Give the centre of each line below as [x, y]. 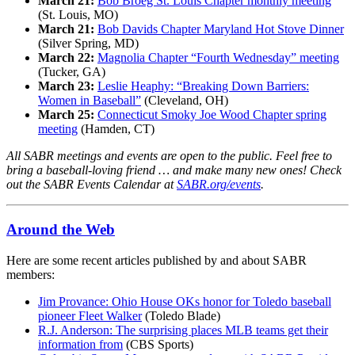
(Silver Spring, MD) [88, 44]
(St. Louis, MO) [78, 15]
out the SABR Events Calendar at [92, 185]
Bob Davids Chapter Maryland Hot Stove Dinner [221, 29]
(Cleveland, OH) [185, 101]
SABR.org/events [219, 185]
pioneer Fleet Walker [90, 315]
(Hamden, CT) [116, 129]
